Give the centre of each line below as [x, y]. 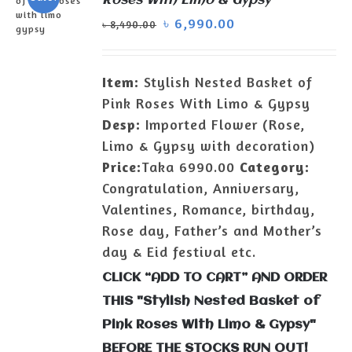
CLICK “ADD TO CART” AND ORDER [215, 277]
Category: [275, 167]
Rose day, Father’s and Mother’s [213, 230]
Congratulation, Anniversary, [201, 188]
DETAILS [52, 88]
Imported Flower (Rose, [223, 124]
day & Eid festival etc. [180, 251]
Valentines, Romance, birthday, [209, 209]
